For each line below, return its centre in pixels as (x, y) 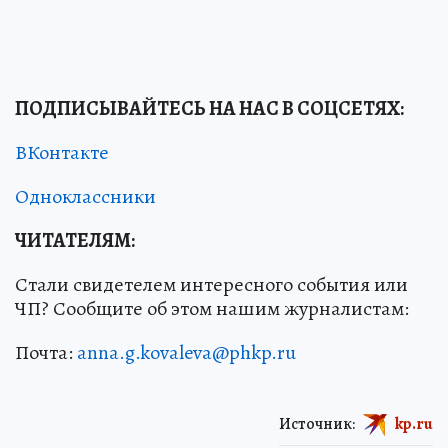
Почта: (46, 353)
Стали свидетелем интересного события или (211, 285)
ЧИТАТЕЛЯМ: (75, 241)
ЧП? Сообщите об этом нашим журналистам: (212, 309)
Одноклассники (85, 197)
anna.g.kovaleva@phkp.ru (186, 353)
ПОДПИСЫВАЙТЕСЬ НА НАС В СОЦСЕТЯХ (207, 109)
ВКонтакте (62, 153)
